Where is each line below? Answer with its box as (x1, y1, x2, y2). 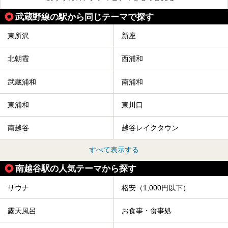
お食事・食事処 (122, 207, 172, 215)
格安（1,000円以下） (122, 183, 190, 192)
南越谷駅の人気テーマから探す (15, 163, 136, 174)
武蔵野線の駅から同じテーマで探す (15, 11, 154, 22)
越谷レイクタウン (122, 124, 179, 132)
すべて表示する (89, 146, 139, 154)
